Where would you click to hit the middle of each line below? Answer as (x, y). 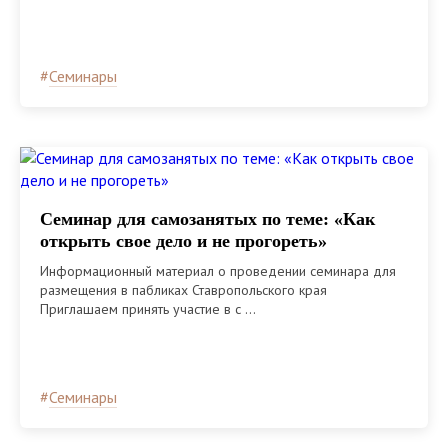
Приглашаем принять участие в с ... (148, 308)
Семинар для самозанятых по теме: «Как (207, 218)
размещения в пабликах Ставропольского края (185, 289)
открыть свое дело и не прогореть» (183, 240)
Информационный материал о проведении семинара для (218, 270)
